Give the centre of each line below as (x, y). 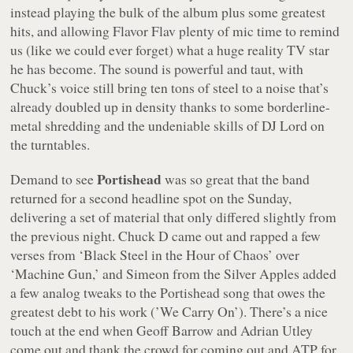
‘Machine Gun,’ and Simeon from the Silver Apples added (174, 274)
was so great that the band (236, 179)
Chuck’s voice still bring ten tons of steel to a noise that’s (170, 88)
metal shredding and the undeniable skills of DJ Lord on (168, 126)
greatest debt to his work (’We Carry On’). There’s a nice (169, 312)
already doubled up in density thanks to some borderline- (171, 107)
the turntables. (50, 145)
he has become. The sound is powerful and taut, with (157, 69)
